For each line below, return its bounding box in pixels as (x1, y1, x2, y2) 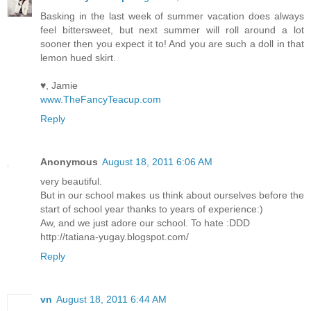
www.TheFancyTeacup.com (40, 93, 161, 105)
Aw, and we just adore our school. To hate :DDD (40, 217, 250, 228)
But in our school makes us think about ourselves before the (40, 189, 304, 201)
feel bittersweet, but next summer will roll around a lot (40, 24, 304, 35)
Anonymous (40, 155, 98, 167)
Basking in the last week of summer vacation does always (40, 10, 304, 22)
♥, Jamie (40, 79, 78, 91)
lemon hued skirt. (40, 51, 116, 63)
